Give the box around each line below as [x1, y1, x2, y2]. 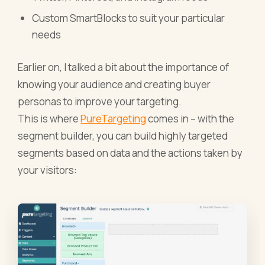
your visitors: [18, 163, 77, 177]
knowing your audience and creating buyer [18, 77, 211, 91]
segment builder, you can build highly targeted [18, 128, 228, 143]
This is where [18, 111, 81, 125]
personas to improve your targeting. [18, 94, 182, 108]
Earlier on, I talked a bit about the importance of [18, 60, 230, 74]
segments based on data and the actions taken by [18, 146, 243, 160]
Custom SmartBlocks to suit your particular [32, 11, 225, 25]
